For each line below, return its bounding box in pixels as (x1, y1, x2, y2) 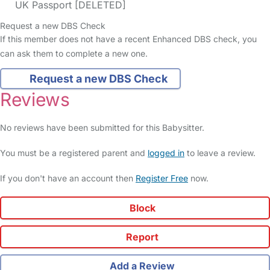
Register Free (136, 173, 188, 184)
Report (124, 231, 159, 243)
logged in (148, 148, 184, 159)
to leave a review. (184, 148, 256, 159)
